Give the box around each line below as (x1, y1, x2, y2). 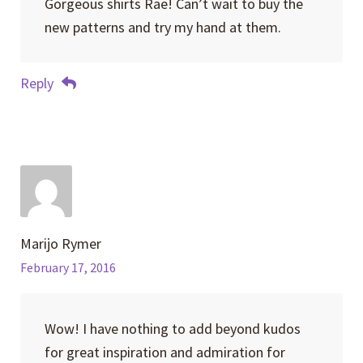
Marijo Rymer (20, 234, 102, 254)
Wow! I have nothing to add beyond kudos (44, 319, 301, 339)
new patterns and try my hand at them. (44, 17, 281, 36)
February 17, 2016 (20, 260, 117, 276)
